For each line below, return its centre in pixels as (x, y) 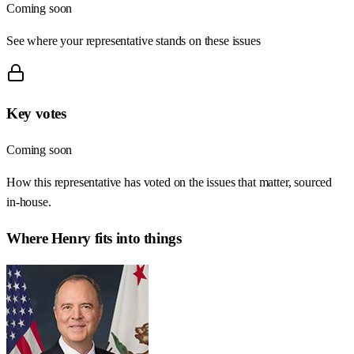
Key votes (36, 114)
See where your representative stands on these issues (134, 40)
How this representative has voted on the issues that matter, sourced (169, 183)
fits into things (136, 238)
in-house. (29, 202)
